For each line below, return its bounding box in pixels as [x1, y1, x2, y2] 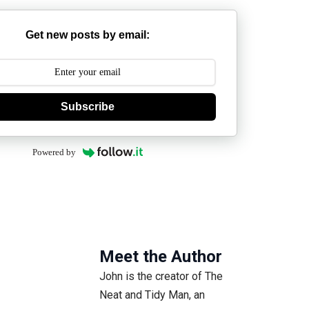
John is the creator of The [99, 269, 223, 283]
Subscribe [61, 101, 114, 113]
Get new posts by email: [26, 29, 150, 41]
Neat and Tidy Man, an [99, 288, 206, 301]
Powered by [32, 146, 77, 157]
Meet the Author [99, 246, 223, 266]
